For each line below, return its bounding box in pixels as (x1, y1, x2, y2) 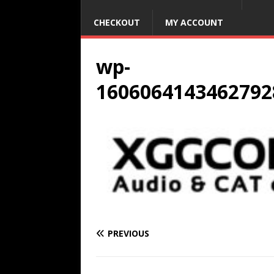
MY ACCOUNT (165, 16, 223, 28)
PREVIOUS (108, 227, 149, 239)
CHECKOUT (94, 16, 140, 28)
